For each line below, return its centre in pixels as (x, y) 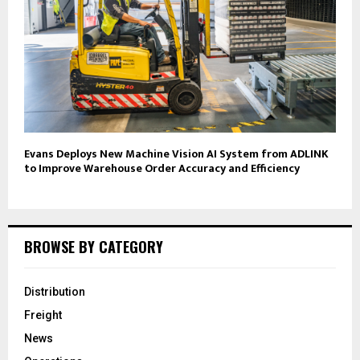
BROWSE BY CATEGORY (94, 246)
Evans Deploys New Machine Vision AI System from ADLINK (176, 153)
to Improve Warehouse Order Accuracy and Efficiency (162, 168)
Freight (43, 315)
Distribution (55, 291)
